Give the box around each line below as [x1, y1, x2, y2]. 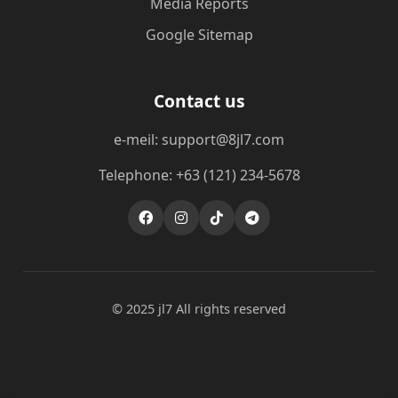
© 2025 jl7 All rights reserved [112, 300, 286, 317]
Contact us [153, 89, 245, 113]
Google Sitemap [145, 25, 253, 44]
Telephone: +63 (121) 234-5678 [98, 165, 300, 185]
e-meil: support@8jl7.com [114, 130, 284, 149]
